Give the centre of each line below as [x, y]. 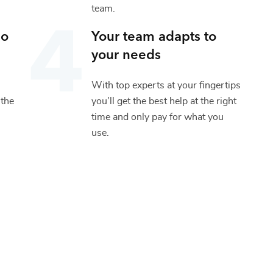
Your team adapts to [154, 35]
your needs [126, 53]
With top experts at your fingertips [166, 85]
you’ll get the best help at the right [164, 101]
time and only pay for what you [158, 117]
